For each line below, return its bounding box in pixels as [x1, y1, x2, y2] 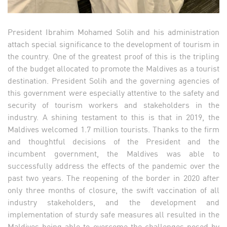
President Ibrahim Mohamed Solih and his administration [8, 25, 219, 38]
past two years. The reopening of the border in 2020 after [8, 171, 219, 184]
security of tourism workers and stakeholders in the [8, 98, 219, 111]
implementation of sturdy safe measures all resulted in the [8, 208, 219, 220]
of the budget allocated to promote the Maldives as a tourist [8, 62, 219, 74]
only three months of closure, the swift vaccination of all [8, 183, 219, 196]
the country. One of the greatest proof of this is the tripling [8, 50, 219, 62]
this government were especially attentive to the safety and [8, 86, 219, 99]
